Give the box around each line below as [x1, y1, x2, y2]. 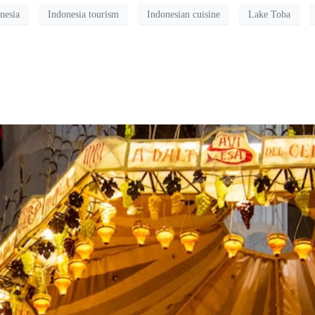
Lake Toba [248, 8, 290, 20]
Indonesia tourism [48, 8, 119, 20]
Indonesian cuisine [147, 8, 220, 20]
